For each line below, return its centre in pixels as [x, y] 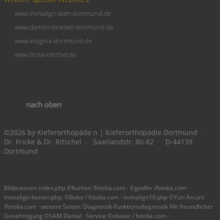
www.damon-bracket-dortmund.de [64, 27]
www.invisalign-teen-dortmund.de [63, 14]
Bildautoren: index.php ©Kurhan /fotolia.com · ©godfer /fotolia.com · [97, 188]
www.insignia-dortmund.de [53, 41]
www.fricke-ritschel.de [45, 55]
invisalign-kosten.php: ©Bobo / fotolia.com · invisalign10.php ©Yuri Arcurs [104, 197]
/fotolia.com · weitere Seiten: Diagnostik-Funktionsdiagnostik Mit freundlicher [109, 207]
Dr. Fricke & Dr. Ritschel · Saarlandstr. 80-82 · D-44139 [98, 142]
